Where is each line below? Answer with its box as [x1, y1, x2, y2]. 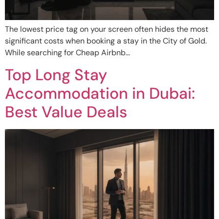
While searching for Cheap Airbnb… [5, 47, 130, 58]
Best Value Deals [5, 102, 127, 123]
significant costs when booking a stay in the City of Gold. [5, 35, 207, 46]
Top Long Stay [5, 65, 107, 86]
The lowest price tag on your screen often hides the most [5, 23, 208, 34]
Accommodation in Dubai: [5, 83, 195, 104]
